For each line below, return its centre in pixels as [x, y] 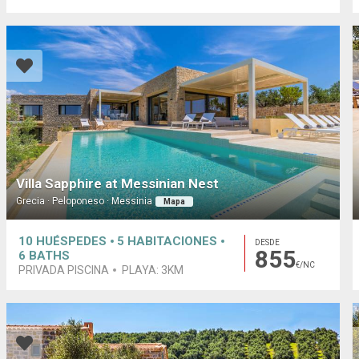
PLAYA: [142, 270]
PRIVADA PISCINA [64, 270]
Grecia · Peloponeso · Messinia [85, 201]
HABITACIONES [173, 242]
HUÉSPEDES [72, 242]
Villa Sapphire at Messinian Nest [118, 183]
